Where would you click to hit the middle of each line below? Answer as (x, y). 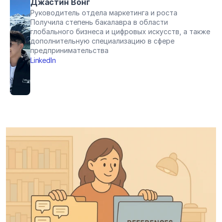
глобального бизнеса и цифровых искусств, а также (120, 31)
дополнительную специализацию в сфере (102, 41)
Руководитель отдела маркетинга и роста (104, 13)
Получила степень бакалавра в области (99, 22)
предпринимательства (69, 50)
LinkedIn (43, 60)
